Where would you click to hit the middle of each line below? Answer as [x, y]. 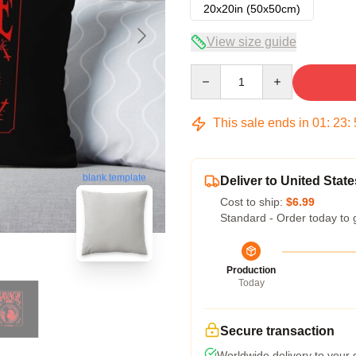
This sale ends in [261, 123]
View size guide [252, 42]
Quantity [211, 72]
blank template [114, 178]
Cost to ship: [253, 202]
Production [251, 270]
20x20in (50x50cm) [252, 9]
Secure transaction [277, 331]
